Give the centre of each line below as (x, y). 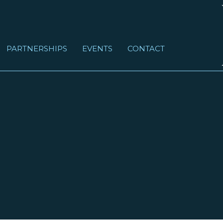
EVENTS (97, 49)
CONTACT (146, 49)
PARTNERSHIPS (37, 49)
